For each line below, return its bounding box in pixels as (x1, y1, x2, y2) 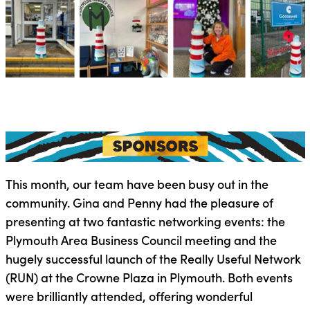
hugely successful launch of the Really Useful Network (5, 250, 301, 268)
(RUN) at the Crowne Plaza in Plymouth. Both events (5, 268, 293, 286)
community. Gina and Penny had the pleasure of (5, 194, 273, 212)
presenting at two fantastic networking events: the (5, 212, 285, 230)
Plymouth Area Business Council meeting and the (5, 231, 277, 249)
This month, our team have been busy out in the (5, 175, 268, 193)
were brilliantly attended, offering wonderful (5, 287, 253, 305)
